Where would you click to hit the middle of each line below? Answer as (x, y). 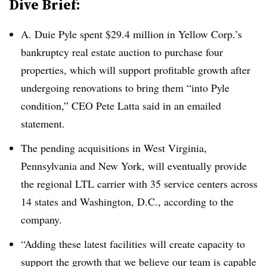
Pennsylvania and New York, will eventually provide (134, 165)
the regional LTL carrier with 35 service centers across (139, 183)
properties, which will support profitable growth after (136, 70)
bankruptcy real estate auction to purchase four (122, 52)
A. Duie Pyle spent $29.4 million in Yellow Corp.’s (131, 34)
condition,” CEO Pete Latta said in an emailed (121, 105)
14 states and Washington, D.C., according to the (127, 201)
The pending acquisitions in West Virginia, (114, 148)
